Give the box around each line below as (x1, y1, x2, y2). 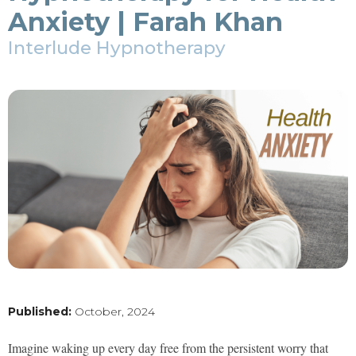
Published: (8, 304, 72, 319)
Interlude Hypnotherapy (8, 37, 226, 59)
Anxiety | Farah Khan (8, 6, 283, 37)
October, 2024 (72, 304, 155, 319)
